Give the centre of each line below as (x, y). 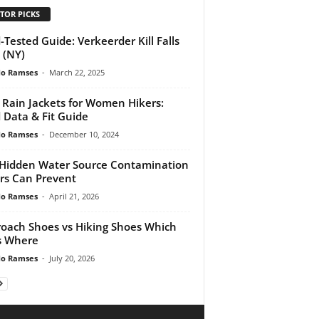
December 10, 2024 (84, 134)
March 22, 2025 (77, 72)
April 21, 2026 (74, 196)
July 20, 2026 (72, 258)
